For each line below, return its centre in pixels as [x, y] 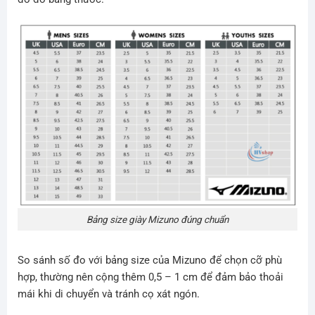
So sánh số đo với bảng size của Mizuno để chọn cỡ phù [149, 261]
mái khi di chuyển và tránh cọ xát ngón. [108, 294]
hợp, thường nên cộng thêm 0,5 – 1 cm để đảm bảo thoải [150, 277]
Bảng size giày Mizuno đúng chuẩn [157, 219]
